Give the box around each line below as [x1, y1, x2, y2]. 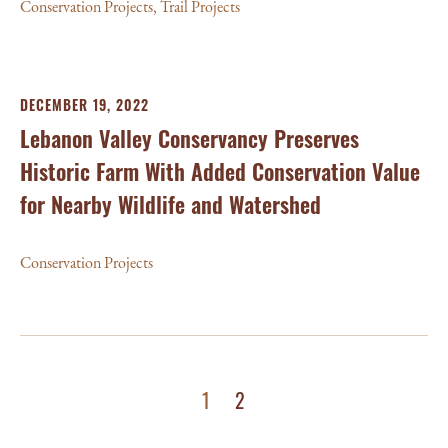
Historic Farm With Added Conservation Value [20, 155, 420, 187]
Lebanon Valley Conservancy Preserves [20, 122, 359, 154]
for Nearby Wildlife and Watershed [20, 188, 321, 220]
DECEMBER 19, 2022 [20, 94, 149, 115]
